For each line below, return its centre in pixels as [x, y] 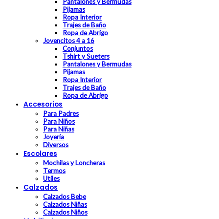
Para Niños [59, 121]
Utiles [51, 179]
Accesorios [43, 105]
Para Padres [61, 114]
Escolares [40, 154]
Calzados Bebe [65, 197]
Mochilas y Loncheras [74, 163]
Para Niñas [59, 129]
